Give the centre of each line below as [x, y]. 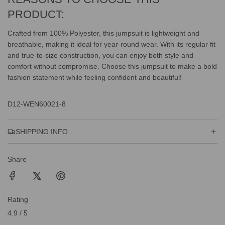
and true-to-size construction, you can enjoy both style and [100, 55]
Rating [18, 199]
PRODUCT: [36, 14]
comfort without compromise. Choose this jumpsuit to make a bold [112, 66]
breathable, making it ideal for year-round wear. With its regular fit [111, 44]
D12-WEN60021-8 [37, 104]
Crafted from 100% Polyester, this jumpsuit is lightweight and [103, 33]
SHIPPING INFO [42, 131]
